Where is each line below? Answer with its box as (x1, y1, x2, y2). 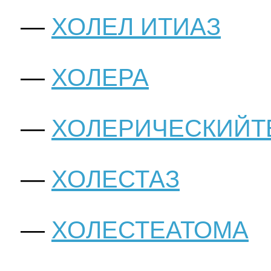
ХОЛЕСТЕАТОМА (51, 217, 249, 244)
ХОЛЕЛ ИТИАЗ (51, 13, 221, 41)
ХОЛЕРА (51, 64, 149, 91)
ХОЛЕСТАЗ (51, 166, 180, 193)
